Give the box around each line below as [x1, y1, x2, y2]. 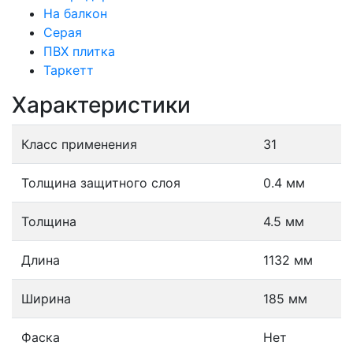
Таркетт [43, 62, 94, 78]
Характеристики [12, 91, 191, 118]
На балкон [43, 6, 107, 21]
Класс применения [21, 136, 137, 152]
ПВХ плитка [43, 43, 115, 59]
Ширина [21, 291, 71, 307]
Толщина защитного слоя [21, 175, 180, 191]
